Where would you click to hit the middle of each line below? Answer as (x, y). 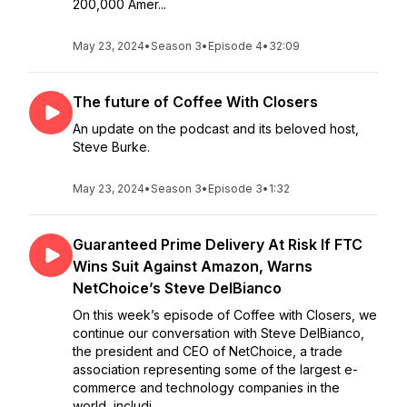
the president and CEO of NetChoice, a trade (208, 351)
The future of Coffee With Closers (195, 102)
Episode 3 (235, 189)
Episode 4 (235, 46)
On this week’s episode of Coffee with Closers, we (225, 315)
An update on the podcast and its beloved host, (216, 129)
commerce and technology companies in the (206, 387)
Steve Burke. (111, 147)
